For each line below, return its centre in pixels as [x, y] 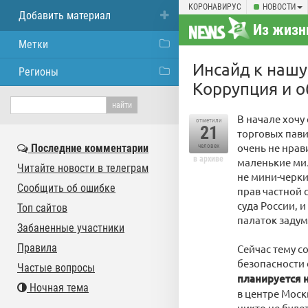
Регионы [38, 72]
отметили [209, 120]
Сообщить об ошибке [66, 188]
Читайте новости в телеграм [83, 168]
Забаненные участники [71, 228]
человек [209, 146]
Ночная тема [58, 288]
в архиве [208, 159]
